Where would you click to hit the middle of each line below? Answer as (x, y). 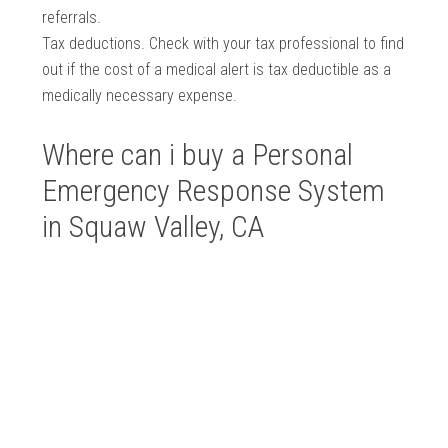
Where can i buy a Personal (198, 155)
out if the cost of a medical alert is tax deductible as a (217, 70)
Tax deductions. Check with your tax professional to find (223, 44)
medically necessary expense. (140, 96)
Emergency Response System (214, 191)
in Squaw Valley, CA (153, 227)
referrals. (72, 18)
